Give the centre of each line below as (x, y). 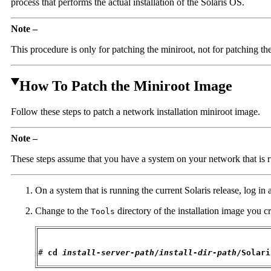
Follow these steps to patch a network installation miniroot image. (135, 111)
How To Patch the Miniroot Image (126, 86)
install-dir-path (198, 252)
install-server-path (108, 252)
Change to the (63, 211)
